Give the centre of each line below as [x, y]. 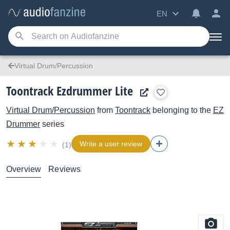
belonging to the [182, 110]
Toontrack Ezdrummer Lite [70, 91]
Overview [24, 169]
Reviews [65, 169]
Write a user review [111, 144]
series [52, 124]
